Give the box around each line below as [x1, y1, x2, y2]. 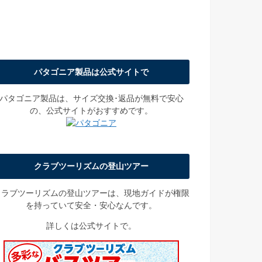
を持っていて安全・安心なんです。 [26, 200, 157, 210]
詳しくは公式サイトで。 [46, 220, 136, 230]
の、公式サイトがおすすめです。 [30, 106, 153, 116]
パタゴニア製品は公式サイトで [34, 67, 149, 77]
